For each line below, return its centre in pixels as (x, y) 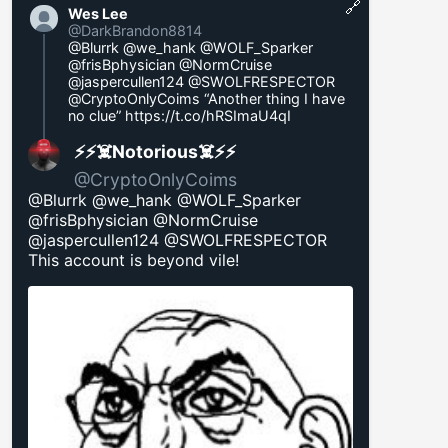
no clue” (96, 115)
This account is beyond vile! (133, 259)
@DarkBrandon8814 (134, 30)
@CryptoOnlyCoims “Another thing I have (206, 98)
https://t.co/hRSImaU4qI (207, 115)
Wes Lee (97, 13)
